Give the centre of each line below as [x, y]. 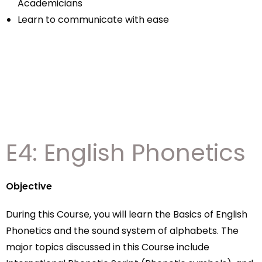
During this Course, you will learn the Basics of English [127, 214]
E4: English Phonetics [126, 153]
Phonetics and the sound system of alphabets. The [122, 231]
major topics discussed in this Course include [108, 247]
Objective [29, 186]
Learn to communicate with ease [93, 20]
